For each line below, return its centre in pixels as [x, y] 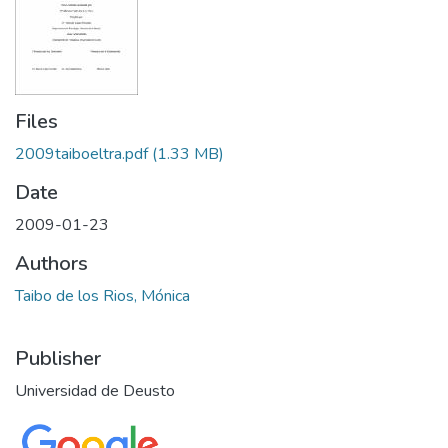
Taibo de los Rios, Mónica [102, 296]
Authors [51, 263]
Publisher [58, 358]
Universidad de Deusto [95, 391]
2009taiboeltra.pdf [81, 154]
